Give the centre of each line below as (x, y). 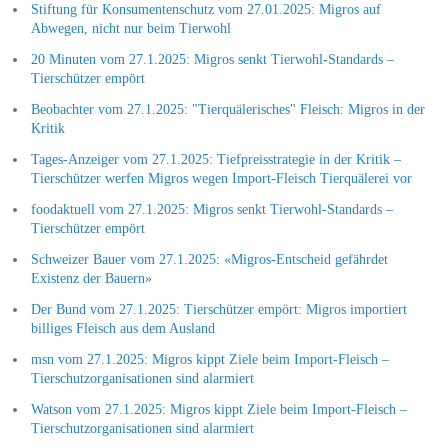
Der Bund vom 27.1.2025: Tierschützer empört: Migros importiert (218, 309)
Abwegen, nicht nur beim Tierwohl (130, 28)
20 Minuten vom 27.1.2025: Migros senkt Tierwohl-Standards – (212, 59)
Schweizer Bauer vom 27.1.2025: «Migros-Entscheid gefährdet (209, 259)
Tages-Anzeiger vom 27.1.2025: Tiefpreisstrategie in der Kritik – (215, 159)
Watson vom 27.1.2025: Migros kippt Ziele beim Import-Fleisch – (218, 409)
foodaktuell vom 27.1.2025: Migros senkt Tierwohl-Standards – (211, 209)
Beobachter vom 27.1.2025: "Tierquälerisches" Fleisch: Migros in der (227, 109)
